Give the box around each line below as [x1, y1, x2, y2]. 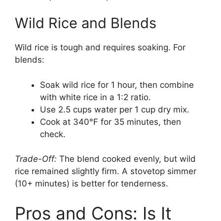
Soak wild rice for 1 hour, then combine [40, 79, 194, 90]
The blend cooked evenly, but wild [57, 154, 196, 164]
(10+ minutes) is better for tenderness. [15, 179, 168, 189]
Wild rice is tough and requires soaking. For [15, 42, 185, 53]
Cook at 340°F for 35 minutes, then [40, 116, 181, 127]
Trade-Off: [15, 154, 57, 164]
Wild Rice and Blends [15, 14, 156, 32]
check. [40, 129, 66, 139]
